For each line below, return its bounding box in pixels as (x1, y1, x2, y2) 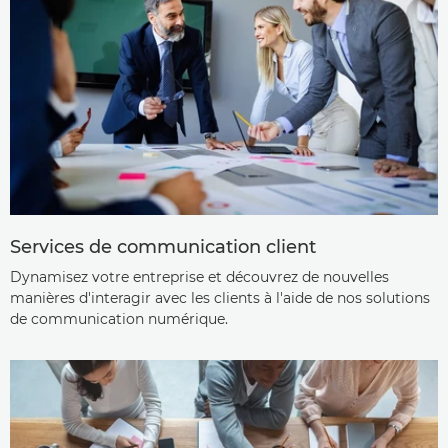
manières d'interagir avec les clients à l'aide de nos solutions (10, 289, 430, 308)
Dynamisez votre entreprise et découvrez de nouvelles (10, 268, 389, 287)
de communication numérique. (10, 310, 228, 329)
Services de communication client (10, 236, 316, 259)
